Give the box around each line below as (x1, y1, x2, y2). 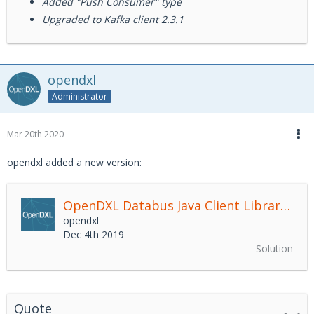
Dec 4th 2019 (63, 228, 124, 241)
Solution (256, 242, 293, 255)
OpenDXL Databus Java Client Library (280, 197, 290, 214)
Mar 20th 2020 (7, 128, 64, 140)
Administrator (52, 90, 107, 102)
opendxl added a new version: (7, 156, 142, 169)
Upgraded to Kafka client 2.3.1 (42, 13, 184, 26)
